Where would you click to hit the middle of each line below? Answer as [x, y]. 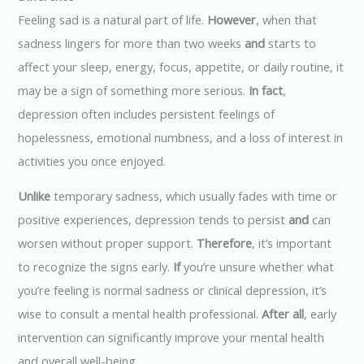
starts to [291, 43]
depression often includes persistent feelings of [147, 113]
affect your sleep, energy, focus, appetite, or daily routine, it [181, 66]
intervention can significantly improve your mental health [171, 338]
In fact [266, 90]
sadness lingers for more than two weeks [132, 43]
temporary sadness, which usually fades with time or [194, 196]
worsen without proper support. [108, 243]
